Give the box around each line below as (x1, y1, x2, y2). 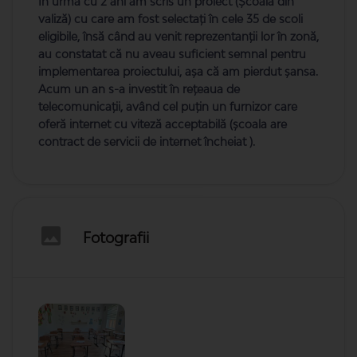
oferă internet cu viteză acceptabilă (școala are (38, 117, 287, 131)
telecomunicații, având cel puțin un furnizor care (38, 100, 297, 113)
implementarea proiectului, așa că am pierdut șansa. (38, 65, 318, 78)
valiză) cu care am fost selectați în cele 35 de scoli (38, 12, 303, 25)
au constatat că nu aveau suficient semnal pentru (38, 47, 306, 61)
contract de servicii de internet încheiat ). (38, 135, 255, 148)
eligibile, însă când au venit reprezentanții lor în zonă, (38, 29, 319, 43)
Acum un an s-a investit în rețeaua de (38, 82, 240, 96)
